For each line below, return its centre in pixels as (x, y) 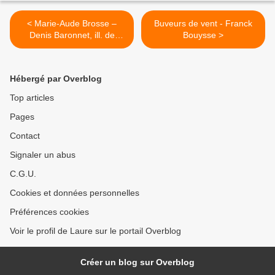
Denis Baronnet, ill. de (72, 35)
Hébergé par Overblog (56, 79)
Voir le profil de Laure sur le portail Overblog (95, 231)
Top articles (32, 98)
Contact (25, 136)
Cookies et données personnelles (75, 193)
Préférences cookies (49, 212)
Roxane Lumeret (72, 47)
